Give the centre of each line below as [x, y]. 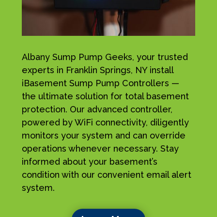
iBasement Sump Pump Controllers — [100, 83]
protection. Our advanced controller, [97, 109]
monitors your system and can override [103, 135]
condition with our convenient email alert [106, 174]
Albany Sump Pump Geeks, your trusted [105, 57]
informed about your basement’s [89, 161]
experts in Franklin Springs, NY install [97, 70]
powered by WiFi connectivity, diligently [105, 122]
